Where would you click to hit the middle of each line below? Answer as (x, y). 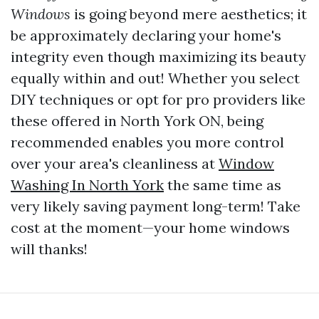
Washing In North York (87, 185)
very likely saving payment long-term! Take (156, 206)
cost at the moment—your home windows (150, 228)
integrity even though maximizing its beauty (158, 57)
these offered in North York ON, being (137, 121)
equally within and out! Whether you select (155, 78)
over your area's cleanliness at (115, 163)
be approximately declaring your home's (146, 35)
